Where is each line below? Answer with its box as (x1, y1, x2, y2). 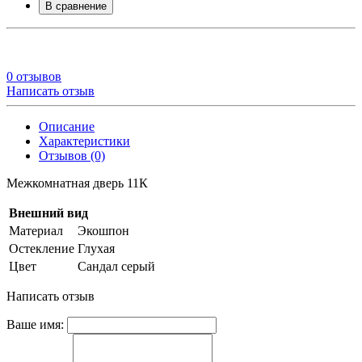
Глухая (78, 241, 115, 255)
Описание (39, 119, 95, 133)
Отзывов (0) (39, 148, 105, 162)
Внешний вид (9, 205, 88, 220)
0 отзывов (6, 69, 61, 83)
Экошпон (78, 223, 129, 238)
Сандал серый (78, 259, 155, 273)
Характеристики (39, 133, 130, 148)
